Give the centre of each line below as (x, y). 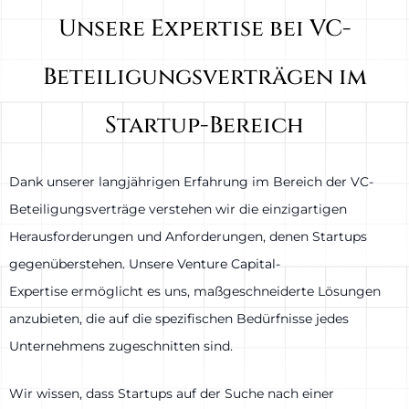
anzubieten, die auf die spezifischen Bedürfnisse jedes (179, 318)
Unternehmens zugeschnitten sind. (121, 346)
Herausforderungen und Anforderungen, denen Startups (188, 236)
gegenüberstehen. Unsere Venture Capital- (145, 263)
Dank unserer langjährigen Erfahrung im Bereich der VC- (191, 181)
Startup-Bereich (204, 125)
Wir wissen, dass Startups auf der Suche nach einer (172, 394)
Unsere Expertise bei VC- (204, 28)
